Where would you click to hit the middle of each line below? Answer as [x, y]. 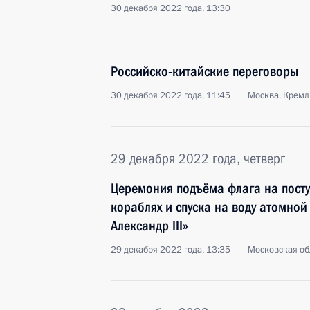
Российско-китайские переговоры [204, 71]
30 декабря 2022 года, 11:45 [171, 95]
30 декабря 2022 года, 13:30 [171, 8]
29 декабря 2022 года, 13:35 [171, 250]
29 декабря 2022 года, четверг [198, 158]
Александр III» [149, 226]
